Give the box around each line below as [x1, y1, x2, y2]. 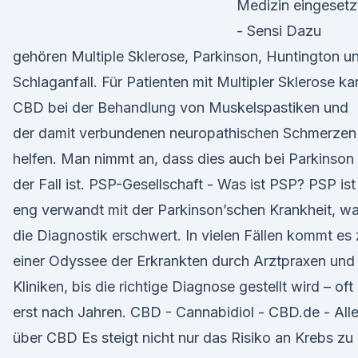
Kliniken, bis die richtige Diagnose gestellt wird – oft [13, 278, 353, 295]
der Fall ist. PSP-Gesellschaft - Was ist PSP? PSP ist [13, 176, 356, 193]
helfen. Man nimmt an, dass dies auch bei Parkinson [13, 150, 354, 167]
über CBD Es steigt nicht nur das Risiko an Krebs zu [13, 329, 353, 346]
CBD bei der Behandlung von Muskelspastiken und [13, 99, 348, 116]
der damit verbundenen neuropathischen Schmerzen [13, 125, 356, 141]
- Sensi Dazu [237, 22, 321, 39]
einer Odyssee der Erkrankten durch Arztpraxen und [13, 253, 355, 269]
